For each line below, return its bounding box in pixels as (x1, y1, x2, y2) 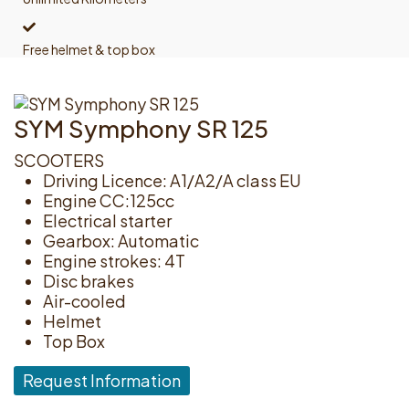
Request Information (23, 370, 181, 392)
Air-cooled (43, 290, 126, 312)
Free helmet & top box (23, 41, 155, 58)
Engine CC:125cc (43, 190, 174, 212)
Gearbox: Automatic (43, 230, 199, 252)
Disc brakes (43, 270, 134, 292)
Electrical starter (43, 210, 172, 232)
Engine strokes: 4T (43, 250, 185, 272)
